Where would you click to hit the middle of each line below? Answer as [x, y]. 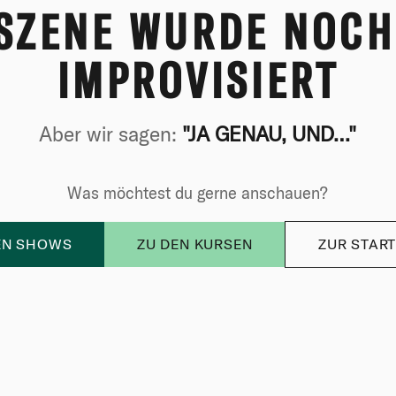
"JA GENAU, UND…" [270, 133]
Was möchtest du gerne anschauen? [198, 193]
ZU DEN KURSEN [194, 244]
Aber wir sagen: [111, 133]
